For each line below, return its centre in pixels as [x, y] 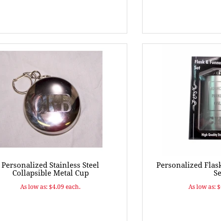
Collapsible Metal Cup [50, 173]
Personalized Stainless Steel [51, 165]
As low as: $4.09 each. [51, 187]
